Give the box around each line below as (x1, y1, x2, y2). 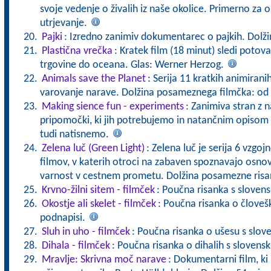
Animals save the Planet (41, 73, 146, 85)
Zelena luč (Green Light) (41, 143, 145, 154)
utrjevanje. (39, 18, 90, 29)
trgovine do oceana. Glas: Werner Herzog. (39, 59, 226, 71)
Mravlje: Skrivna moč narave (41, 254, 166, 266)
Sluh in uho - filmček (41, 226, 130, 238)
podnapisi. (39, 212, 88, 224)
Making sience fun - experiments (41, 101, 184, 113)
